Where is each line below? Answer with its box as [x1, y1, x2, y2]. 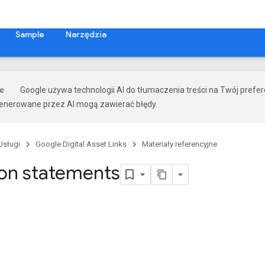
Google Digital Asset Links [35, 140, 127, 148]
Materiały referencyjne [142, 140, 217, 148]
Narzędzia [66, 29, 106, 40]
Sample [15, 29, 44, 40]
